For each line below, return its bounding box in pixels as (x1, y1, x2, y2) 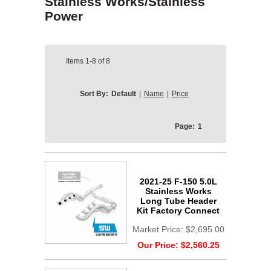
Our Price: (137, 240, 181, 250)
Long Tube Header (140, 196, 217, 206)
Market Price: (132, 224, 186, 234)
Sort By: (79, 90, 108, 98)
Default (111, 90, 136, 98)
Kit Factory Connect (137, 206, 220, 215)
